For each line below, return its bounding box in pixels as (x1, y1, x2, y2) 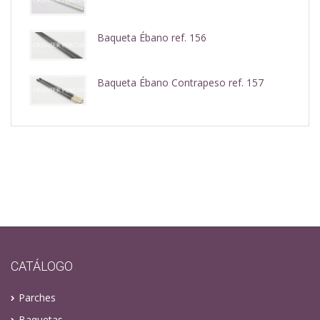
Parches (19, 290, 56, 304)
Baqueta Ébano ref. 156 (97, 30, 206, 44)
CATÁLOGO (11, 258, 73, 274)
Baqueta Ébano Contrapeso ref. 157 (97, 75, 264, 89)
